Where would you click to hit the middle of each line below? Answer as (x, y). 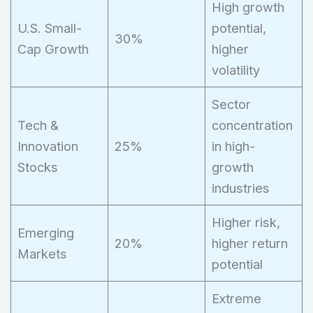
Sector (231, 104)
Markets (42, 253)
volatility (235, 70)
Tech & (38, 125)
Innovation (48, 146)
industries (240, 188)
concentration (252, 125)
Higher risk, (246, 222)
